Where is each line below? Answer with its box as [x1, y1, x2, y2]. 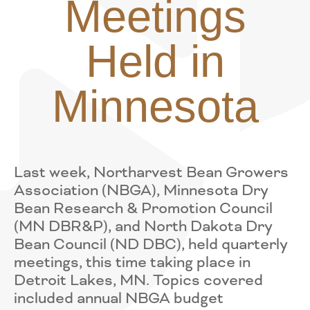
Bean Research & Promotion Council [14, 199, 273, 218]
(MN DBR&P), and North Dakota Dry [14, 217, 273, 236]
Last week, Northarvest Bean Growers [14, 163, 289, 182]
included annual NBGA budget [14, 289, 224, 308]
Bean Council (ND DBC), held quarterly [14, 235, 288, 254]
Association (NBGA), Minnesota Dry [14, 181, 268, 200]
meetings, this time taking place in [14, 253, 250, 272]
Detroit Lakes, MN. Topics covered [14, 271, 263, 290]
